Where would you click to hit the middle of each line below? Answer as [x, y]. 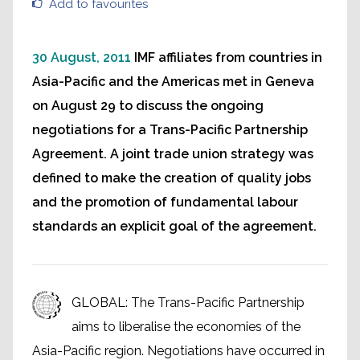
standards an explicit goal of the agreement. [174, 226]
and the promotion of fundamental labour [165, 202]
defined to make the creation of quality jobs [172, 178]
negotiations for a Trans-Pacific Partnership [170, 130]
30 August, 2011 [82, 57]
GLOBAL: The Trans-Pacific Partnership [188, 303]
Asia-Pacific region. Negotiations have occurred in [178, 351]
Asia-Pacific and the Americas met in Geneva [173, 82]
